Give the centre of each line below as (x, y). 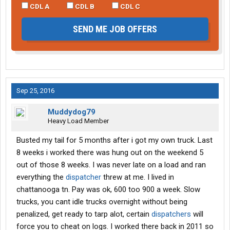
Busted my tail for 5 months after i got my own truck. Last (114, 140)
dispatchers (171, 214)
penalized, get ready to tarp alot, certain (84, 214)
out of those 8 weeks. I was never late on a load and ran (111, 165)
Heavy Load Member (78, 121)
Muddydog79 (72, 112)
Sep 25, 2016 (35, 91)
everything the (41, 177)
